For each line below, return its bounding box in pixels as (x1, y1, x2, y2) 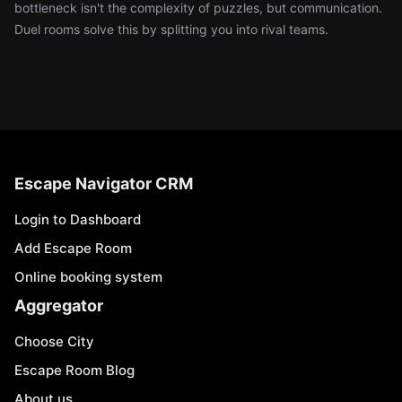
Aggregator (14, 296, 103, 315)
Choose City (14, 333, 94, 350)
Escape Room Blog (14, 362, 135, 379)
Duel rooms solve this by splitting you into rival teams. (14, 22, 328, 37)
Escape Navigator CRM (14, 174, 193, 193)
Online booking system (14, 268, 162, 285)
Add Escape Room (14, 240, 132, 257)
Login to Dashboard (14, 211, 141, 228)
